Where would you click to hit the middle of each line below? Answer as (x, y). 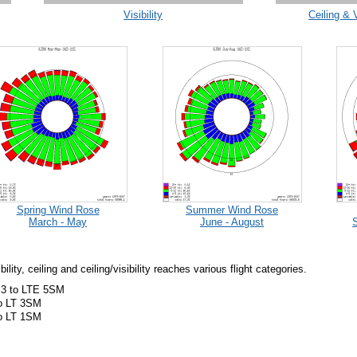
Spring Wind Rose (58, 210)
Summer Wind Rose (232, 210)
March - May (58, 222)
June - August (232, 222)
